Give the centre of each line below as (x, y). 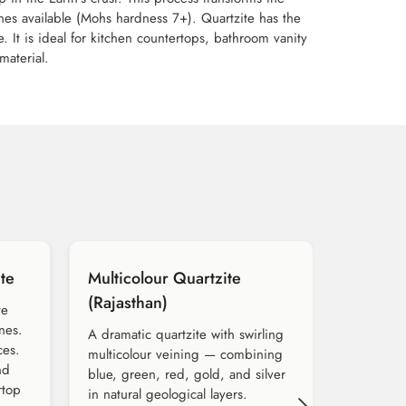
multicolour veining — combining (185, 355)
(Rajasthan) (128, 303)
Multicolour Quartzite (164, 279)
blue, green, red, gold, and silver (187, 375)
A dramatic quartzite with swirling (186, 335)
